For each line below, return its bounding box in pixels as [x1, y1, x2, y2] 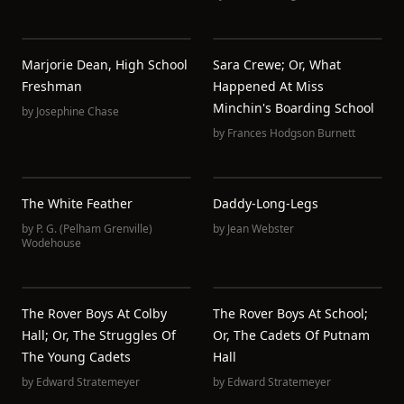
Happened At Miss [213, 78, 324, 95]
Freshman [22, 78, 82, 95]
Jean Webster [227, 221, 294, 236]
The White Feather [22, 195, 133, 212]
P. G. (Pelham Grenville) [36, 221, 152, 236]
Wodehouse [22, 235, 81, 251]
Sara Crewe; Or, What [213, 56, 341, 73]
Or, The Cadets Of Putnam [213, 326, 370, 344]
